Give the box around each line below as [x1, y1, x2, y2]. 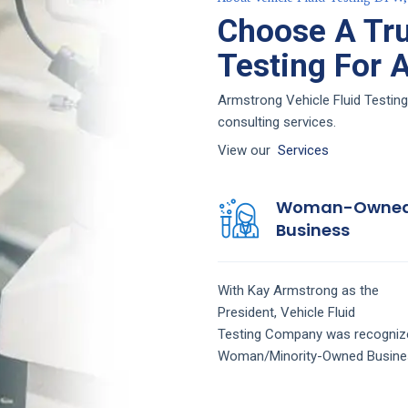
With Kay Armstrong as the [218, 281, 379, 299]
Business [276, 218, 350, 241]
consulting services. [218, 114, 336, 131]
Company [265, 325, 326, 342]
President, [218, 303, 280, 321]
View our [218, 141, 278, 158]
